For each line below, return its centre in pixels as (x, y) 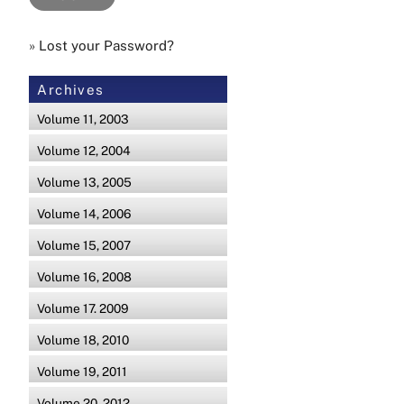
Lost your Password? (107, 46)
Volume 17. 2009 (83, 309)
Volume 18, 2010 (83, 340)
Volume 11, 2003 (83, 119)
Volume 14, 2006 (85, 214)
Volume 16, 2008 (85, 277)
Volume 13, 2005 (85, 183)
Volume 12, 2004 (84, 151)
